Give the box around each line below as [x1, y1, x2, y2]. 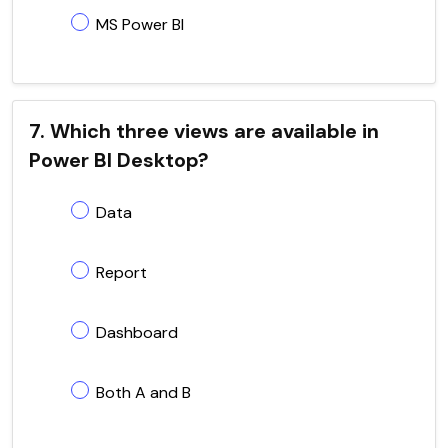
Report [96, 261, 147, 283]
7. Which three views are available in [29, 117, 379, 144]
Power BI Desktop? [29, 146, 209, 173]
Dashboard [96, 321, 178, 343]
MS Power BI [96, 13, 184, 35]
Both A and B [96, 381, 191, 403]
